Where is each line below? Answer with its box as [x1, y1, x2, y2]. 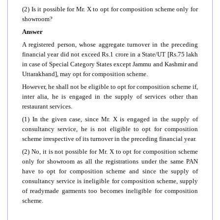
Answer [22, 27, 43, 35]
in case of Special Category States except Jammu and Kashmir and [22, 60, 198, 68]
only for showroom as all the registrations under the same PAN [22, 157, 198, 165]
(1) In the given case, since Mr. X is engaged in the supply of [22, 115, 198, 123]
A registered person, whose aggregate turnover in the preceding [22, 40, 198, 48]
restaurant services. [22, 102, 72, 110]
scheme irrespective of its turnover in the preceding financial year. [22, 135, 196, 142]
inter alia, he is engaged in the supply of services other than [22, 92, 198, 100]
